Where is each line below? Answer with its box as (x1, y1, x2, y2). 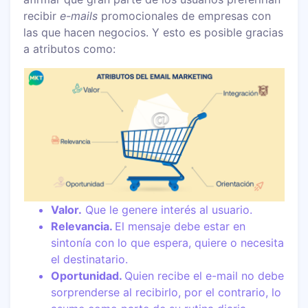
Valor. (51, 202, 82, 217)
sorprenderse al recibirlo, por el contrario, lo (51, 285, 282, 299)
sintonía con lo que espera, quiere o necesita (51, 235, 285, 250)
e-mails (56, 8, 98, 23)
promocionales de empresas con (98, 8, 272, 23)
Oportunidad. (51, 268, 125, 283)
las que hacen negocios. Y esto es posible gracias (23, 25, 284, 39)
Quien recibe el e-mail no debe (124, 268, 285, 283)
